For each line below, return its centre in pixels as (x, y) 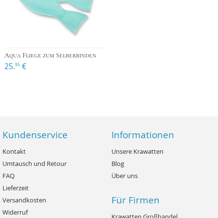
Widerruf (15, 212)
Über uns (125, 175)
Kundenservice (35, 135)
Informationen (143, 135)
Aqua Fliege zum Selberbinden (51, 56)
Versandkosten (24, 200)
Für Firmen (136, 200)
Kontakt (14, 151)
